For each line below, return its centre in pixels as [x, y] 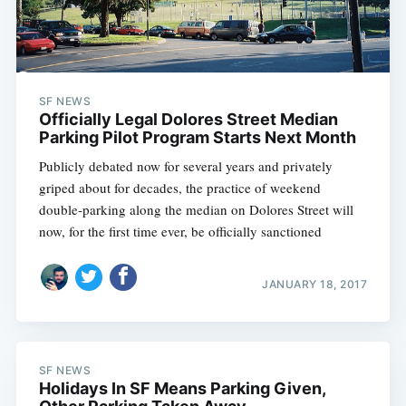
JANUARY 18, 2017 [315, 285]
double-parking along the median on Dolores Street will [196, 209]
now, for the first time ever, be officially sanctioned [180, 231]
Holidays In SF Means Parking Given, [182, 389]
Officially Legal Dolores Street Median [188, 119]
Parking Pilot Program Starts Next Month [197, 137]
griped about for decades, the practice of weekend [179, 187]
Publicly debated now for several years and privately [185, 165]
